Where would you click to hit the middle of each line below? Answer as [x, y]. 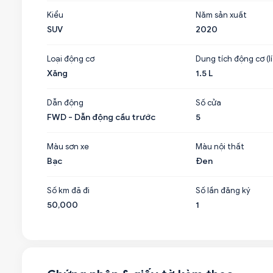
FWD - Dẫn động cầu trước [101, 117]
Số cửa [208, 103]
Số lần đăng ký [223, 190]
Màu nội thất [220, 147]
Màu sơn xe [68, 147]
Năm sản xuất [221, 15]
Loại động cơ [71, 59]
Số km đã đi [68, 190]
